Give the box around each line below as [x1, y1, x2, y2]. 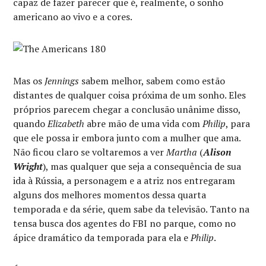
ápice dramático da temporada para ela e [13, 231, 191, 244]
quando [13, 117, 48, 130]
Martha [166, 145, 198, 159]
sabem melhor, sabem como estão [79, 74, 226, 87]
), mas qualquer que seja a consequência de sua [43, 160, 242, 173]
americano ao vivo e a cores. [13, 10, 133, 23]
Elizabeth [47, 117, 85, 130]
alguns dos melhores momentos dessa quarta [13, 188, 207, 201]
